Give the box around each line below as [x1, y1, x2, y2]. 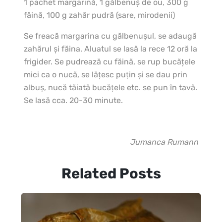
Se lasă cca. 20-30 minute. [24, 95, 123, 105]
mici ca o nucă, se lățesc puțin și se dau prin [24, 69, 187, 79]
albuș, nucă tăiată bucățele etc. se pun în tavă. [24, 82, 197, 92]
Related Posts [61, 165, 161, 182]
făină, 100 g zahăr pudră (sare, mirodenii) [24, 10, 175, 20]
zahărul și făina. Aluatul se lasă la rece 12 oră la [24, 44, 197, 54]
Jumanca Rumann [130, 137, 198, 147]
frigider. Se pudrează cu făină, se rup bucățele [24, 56, 195, 66]
